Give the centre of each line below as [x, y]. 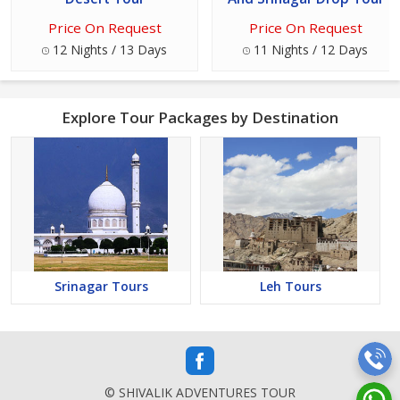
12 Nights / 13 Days [108, 50]
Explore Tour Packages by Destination [200, 118]
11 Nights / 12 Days [309, 50]
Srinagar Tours [101, 287]
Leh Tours [290, 287]
